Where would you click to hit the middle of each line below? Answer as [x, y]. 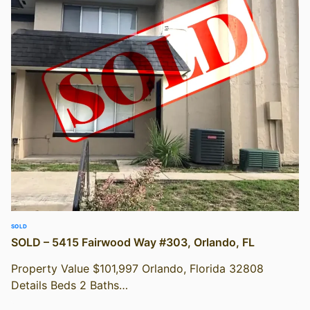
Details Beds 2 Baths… [70, 285]
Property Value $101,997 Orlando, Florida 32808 [137, 268]
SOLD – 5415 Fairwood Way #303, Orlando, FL [133, 242]
